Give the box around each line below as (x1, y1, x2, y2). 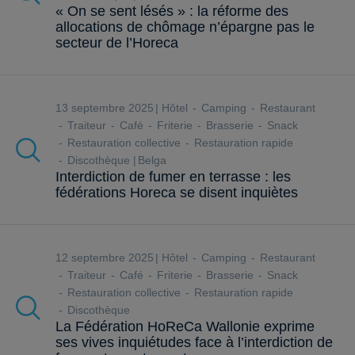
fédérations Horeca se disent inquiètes (55, 185, 298, 201)
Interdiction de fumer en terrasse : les (55, 169, 291, 185)
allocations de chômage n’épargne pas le (55, 19, 315, 36)
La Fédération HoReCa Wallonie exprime (55, 319, 315, 335)
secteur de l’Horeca (55, 35, 178, 52)
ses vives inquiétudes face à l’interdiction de (55, 334, 333, 351)
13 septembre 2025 (62, 101, 154, 115)
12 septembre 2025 (62, 251, 154, 265)
